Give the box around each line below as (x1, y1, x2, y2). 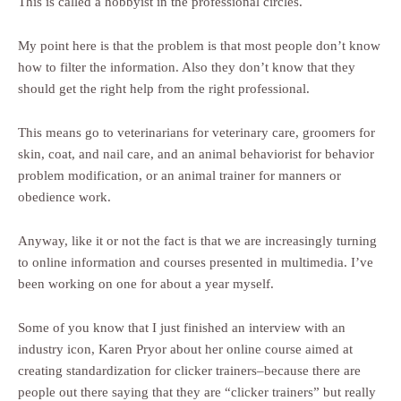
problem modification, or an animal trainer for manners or (18, 168, 341, 183)
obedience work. (18, 190, 111, 205)
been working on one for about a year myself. (18, 277, 274, 292)
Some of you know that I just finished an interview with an (18, 320, 346, 336)
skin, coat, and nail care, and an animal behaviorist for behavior (18, 147, 374, 162)
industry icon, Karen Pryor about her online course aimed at (18, 342, 353, 357)
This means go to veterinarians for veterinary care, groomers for (18, 125, 375, 141)
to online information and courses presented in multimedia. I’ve (18, 255, 373, 270)
